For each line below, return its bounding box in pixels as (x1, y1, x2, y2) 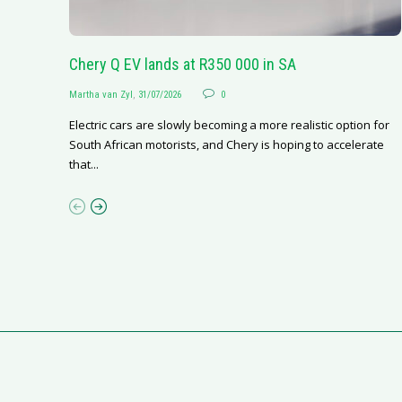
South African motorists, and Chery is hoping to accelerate (69, 135, 384, 153)
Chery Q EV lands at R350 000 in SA (69, 54, 296, 74)
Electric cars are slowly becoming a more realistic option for (69, 116, 389, 133)
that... (69, 155, 99, 172)
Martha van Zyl (69, 88, 133, 100)
